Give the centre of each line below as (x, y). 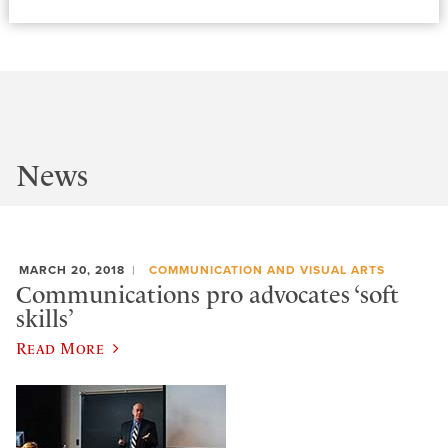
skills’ (45, 319)
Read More (60, 347)
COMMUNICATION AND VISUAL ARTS (266, 269)
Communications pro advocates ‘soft (207, 295)
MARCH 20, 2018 (72, 269)
